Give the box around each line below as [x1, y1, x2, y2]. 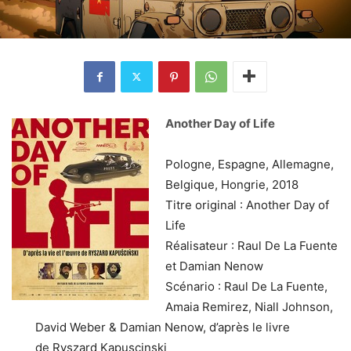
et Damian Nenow [165, 258, 263, 273]
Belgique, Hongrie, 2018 [165, 176, 299, 192]
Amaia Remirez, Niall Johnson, [165, 299, 333, 314]
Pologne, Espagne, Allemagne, [165, 156, 334, 172]
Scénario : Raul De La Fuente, [165, 278, 327, 294]
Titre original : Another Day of [165, 197, 329, 212]
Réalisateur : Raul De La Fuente [165, 237, 338, 253]
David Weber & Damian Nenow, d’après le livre [35, 319, 290, 335]
